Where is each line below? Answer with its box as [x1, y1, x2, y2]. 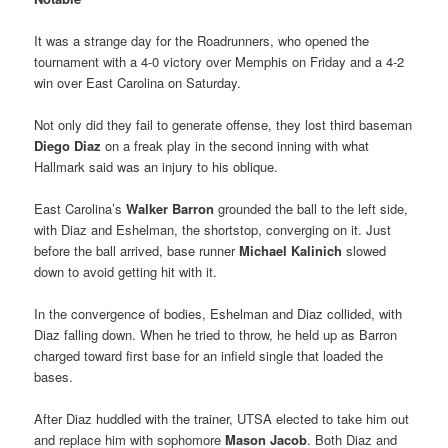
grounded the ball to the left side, [214, 199, 409, 219]
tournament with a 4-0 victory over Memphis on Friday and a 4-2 [34, 51, 405, 71]
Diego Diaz [34, 136, 102, 156]
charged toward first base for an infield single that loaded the [34, 346, 384, 366]
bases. [34, 367, 74, 387]
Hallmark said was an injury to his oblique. [34, 157, 279, 177]
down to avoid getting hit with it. [34, 262, 218, 282]
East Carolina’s [34, 199, 127, 219]
